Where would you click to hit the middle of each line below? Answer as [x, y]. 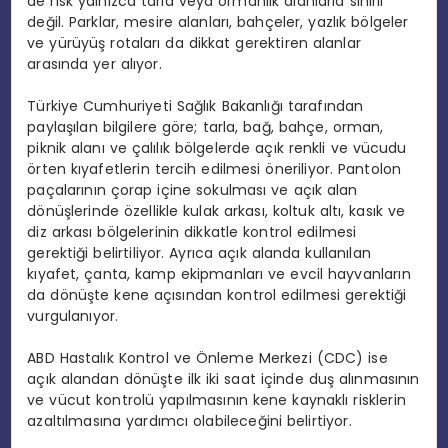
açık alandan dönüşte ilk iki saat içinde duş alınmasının [223, 378]
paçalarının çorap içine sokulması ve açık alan [192, 189]
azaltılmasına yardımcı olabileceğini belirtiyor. [189, 420]
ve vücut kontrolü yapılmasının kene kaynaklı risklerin [216, 399]
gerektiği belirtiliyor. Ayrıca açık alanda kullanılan [199, 252]
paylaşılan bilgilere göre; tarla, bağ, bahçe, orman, [205, 126]
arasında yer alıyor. [94, 63]
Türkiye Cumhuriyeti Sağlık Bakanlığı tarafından [195, 105]
